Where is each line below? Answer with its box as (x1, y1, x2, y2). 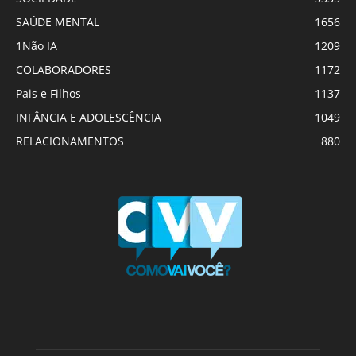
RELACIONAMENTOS (16, 133, 124, 149)
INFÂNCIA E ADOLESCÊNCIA (16, 109, 161, 125)
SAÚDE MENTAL (16, 14, 99, 29)
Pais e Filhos (16, 85, 81, 101)
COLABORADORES (16, 61, 111, 77)
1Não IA (16, 37, 57, 53)
